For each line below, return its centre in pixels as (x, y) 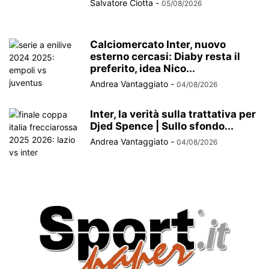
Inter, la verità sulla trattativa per (173, 114)
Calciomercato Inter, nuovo (158, 45)
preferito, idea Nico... (143, 69)
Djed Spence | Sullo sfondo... (162, 126)
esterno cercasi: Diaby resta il (165, 57)
